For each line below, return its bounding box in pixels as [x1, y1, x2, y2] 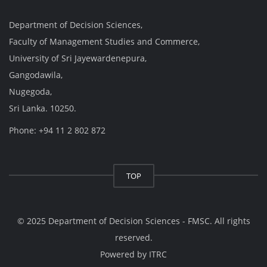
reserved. [114, 231, 153, 243]
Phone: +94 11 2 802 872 [9, 124, 105, 136]
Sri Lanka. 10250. [9, 102, 76, 114]
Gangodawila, [9, 69, 63, 80]
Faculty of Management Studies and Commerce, [9, 35, 200, 47]
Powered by [100, 248, 149, 260]
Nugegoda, [9, 85, 52, 97]
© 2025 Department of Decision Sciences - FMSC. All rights [17, 215, 250, 226]
